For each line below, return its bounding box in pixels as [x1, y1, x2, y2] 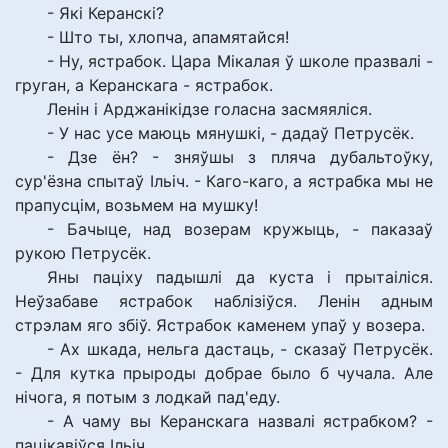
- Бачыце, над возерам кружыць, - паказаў [47, 219, 433, 239]
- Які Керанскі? [47, 3, 164, 23]
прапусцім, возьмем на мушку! [15, 195, 258, 215]
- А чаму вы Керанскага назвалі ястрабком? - [47, 411, 433, 431]
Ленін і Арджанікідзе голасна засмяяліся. [47, 99, 372, 119]
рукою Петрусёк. [15, 243, 151, 263]
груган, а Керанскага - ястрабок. [15, 75, 273, 95]
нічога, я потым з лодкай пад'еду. [15, 387, 280, 407]
